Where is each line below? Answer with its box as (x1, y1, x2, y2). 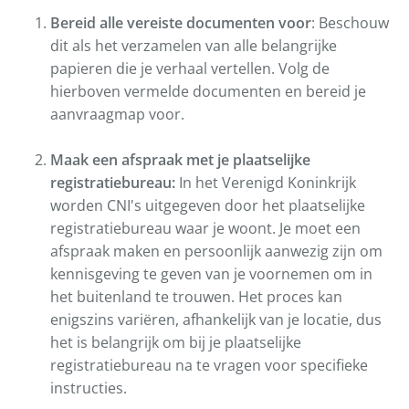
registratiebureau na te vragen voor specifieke (50, 355, 368, 376)
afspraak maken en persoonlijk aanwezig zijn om (50, 241, 383, 262)
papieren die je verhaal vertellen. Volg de (50, 58, 330, 79)
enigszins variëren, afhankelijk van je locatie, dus (50, 309, 382, 330)
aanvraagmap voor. (50, 104, 184, 125)
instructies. (50, 378, 127, 399)
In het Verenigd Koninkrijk (175, 173, 356, 194)
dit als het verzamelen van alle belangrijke (50, 36, 337, 57)
